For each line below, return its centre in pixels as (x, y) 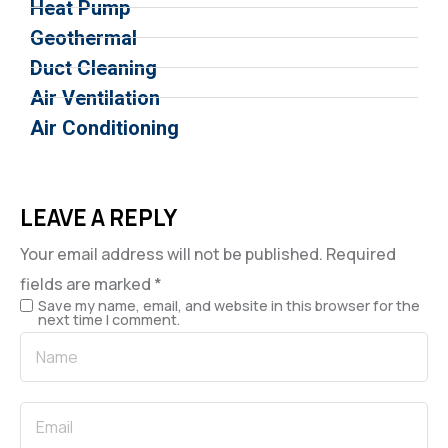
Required (361, 253)
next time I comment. (109, 319)
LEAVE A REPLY (98, 217)
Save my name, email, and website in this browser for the (229, 305)
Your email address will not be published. (171, 253)
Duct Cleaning (93, 67)
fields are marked (87, 283)
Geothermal (83, 37)
